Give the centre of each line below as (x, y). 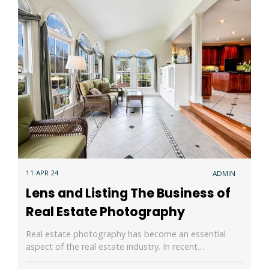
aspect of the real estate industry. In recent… (115, 246)
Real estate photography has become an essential (125, 234)
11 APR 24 (42, 173)
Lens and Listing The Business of (128, 193)
